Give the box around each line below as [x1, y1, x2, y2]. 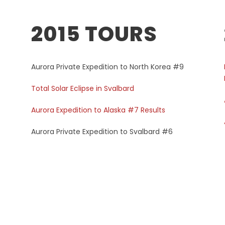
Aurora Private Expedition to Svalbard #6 [31, 127, 173, 137]
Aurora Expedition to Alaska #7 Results [31, 105, 166, 115]
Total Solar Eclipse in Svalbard [31, 83, 135, 93]
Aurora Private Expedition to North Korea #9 [31, 62, 184, 72]
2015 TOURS [31, 20, 158, 48]
